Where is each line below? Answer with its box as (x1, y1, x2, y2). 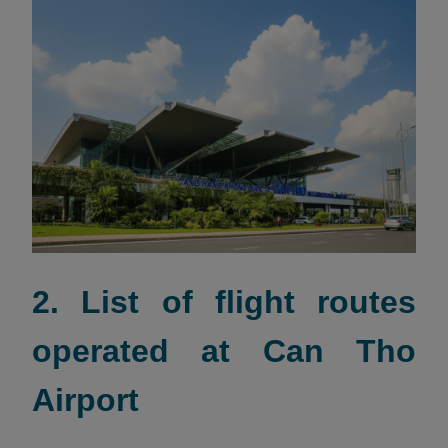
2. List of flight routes (32, 283, 416, 320)
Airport (32, 381, 139, 418)
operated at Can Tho (32, 332, 416, 369)
